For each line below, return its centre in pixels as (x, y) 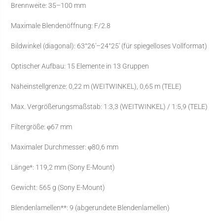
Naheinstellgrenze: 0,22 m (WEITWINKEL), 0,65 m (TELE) (96, 87)
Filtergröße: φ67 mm (42, 127)
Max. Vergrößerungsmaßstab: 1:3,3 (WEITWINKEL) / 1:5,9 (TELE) (110, 107)
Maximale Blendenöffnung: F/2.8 (61, 26)
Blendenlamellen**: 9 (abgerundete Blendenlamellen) (91, 208)
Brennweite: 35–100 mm (49, 6)
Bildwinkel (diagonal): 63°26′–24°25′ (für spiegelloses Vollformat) (109, 46)
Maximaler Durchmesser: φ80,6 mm (65, 147)
